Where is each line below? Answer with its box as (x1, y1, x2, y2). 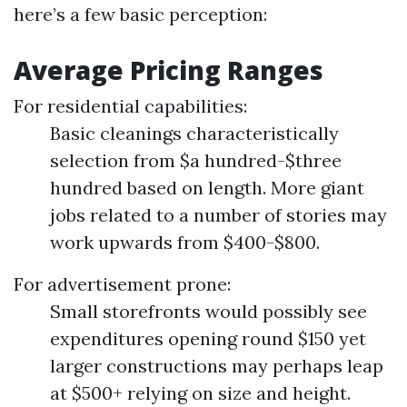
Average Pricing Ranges (14, 53, 323, 87)
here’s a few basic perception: (14, 3, 267, 25)
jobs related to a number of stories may (50, 203, 387, 226)
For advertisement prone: (14, 273, 231, 295)
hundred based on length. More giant (50, 176, 364, 199)
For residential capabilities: (14, 94, 247, 117)
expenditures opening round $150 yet (50, 327, 366, 350)
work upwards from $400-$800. (50, 231, 320, 253)
